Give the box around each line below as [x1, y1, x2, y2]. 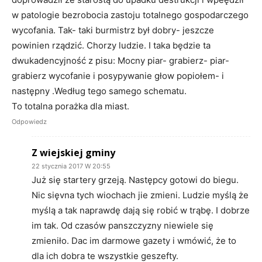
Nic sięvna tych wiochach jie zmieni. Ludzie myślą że [32, 189, 249, 201]
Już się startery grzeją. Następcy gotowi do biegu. [32, 174, 239, 186]
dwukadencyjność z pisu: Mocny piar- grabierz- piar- [12, 55, 229, 67]
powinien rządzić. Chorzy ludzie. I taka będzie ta [12, 40, 211, 51]
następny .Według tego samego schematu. [12, 85, 187, 97]
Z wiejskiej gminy [32, 146, 115, 160]
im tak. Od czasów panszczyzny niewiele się [32, 220, 213, 232]
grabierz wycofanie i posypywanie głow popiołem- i [12, 70, 224, 82]
